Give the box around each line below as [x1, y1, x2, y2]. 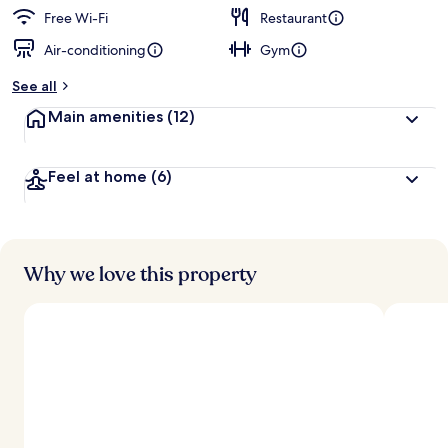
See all [12, 77, 57, 95]
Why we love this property [24, 261, 257, 288]
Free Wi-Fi [44, 9, 108, 27]
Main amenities [48, 107, 167, 126]
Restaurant [260, 9, 327, 27]
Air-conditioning [44, 41, 146, 59]
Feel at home [48, 167, 151, 186]
